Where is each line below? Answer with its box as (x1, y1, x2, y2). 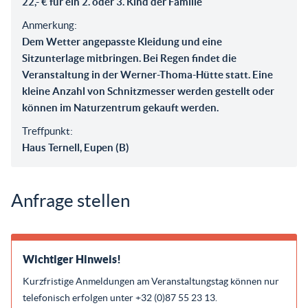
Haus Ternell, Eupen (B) (22, 142, 129, 153)
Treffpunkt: (22, 125, 73, 137)
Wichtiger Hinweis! (23, 253, 121, 265)
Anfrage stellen (11, 190, 130, 210)
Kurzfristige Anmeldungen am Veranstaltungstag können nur (23, 276, 279, 287)
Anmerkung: (22, 19, 77, 31)
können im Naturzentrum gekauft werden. (22, 102, 219, 113)
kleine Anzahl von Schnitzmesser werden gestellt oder (22, 85, 274, 97)
